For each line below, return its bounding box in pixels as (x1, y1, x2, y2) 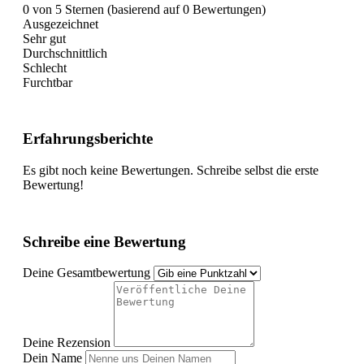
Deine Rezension (23, 336, 110, 350)
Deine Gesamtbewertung (23, 266, 150, 280)
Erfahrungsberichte (23, 130, 153, 148)
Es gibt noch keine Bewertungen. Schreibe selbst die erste (23, 162, 318, 177)
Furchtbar (23, 76, 72, 90)
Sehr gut (23, 32, 66, 46)
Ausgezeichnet (23, 17, 98, 32)
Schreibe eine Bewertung (23, 232, 186, 250)
